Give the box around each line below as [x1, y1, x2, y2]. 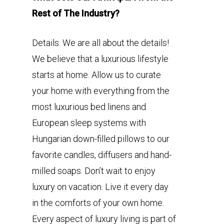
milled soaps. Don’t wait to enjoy [32, 165, 155, 176]
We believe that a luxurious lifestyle [32, 53, 168, 64]
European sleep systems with [32, 117, 146, 128]
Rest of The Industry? [32, 7, 119, 18]
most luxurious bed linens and [32, 101, 146, 112]
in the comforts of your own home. [32, 197, 164, 208]
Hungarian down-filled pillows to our [32, 133, 169, 144]
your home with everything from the [32, 85, 169, 96]
